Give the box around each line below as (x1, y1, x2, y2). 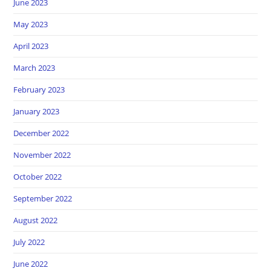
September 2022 (13, 192, 73, 204)
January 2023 (13, 105, 60, 117)
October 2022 (13, 171, 62, 182)
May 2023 (13, 18, 48, 30)
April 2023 (13, 40, 49, 51)
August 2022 (13, 214, 58, 226)
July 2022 (13, 236, 45, 247)
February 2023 (13, 83, 65, 95)
